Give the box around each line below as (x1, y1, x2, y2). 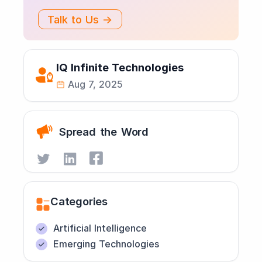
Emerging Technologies (53, 238, 159, 250)
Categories (50, 195, 108, 208)
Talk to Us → (47, 13, 113, 26)
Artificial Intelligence (53, 222, 147, 234)
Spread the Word (59, 125, 149, 138)
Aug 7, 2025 (68, 78, 123, 90)
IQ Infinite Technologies (56, 61, 184, 74)
